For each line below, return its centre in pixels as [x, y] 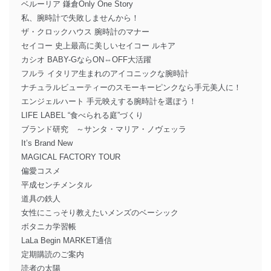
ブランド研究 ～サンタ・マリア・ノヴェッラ [104, 129]
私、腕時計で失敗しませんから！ [80, 18]
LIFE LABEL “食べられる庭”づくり [82, 115]
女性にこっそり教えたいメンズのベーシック [100, 213]
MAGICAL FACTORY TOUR [71, 157]
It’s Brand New [47, 143]
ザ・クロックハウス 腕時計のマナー [85, 32]
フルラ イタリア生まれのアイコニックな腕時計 [105, 73]
